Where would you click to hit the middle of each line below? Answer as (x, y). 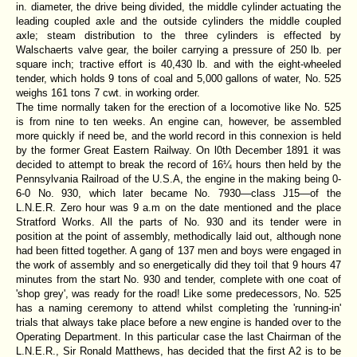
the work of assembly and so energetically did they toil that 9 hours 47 (178, 265)
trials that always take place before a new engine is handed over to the (178, 322)
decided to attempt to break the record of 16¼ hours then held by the (178, 164)
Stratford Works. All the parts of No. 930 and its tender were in (178, 222)
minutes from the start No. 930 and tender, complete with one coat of (178, 279)
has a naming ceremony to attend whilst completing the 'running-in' (178, 308)
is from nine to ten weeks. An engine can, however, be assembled (178, 121)
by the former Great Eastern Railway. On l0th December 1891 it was (178, 150)
